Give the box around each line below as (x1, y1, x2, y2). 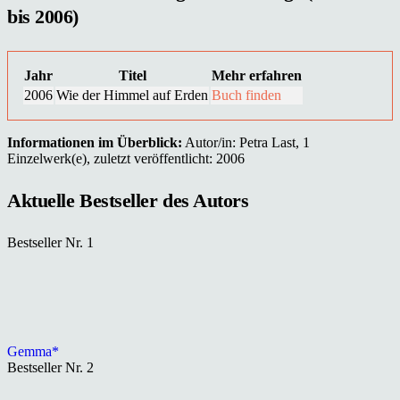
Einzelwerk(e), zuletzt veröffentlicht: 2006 (7, 151, 245, 167)
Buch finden (212, 87, 281, 104)
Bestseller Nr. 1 (7, 234, 94, 250)
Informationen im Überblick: (7, 135, 182, 151)
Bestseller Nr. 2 (7, 359, 94, 375)
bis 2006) (7, 5, 79, 29)
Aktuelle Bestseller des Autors (7, 188, 249, 212)
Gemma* (7, 343, 59, 359)
